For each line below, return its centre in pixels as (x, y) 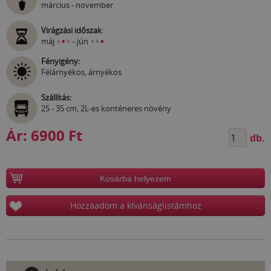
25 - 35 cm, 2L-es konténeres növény (106, 109)
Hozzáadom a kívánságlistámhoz (135, 206)
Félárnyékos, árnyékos (81, 72)
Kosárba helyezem (135, 178)
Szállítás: (56, 98)
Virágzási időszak (71, 31)
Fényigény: (60, 61)
